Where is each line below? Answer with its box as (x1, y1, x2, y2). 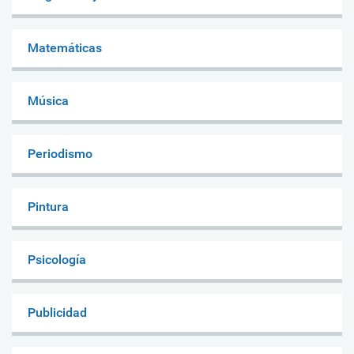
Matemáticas (28, 40, 102, 55)
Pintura (28, 198, 69, 214)
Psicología (28, 251, 86, 267)
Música (28, 92, 69, 108)
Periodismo (28, 145, 92, 161)
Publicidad (28, 304, 87, 320)
